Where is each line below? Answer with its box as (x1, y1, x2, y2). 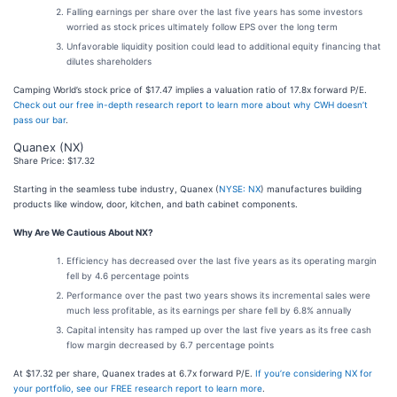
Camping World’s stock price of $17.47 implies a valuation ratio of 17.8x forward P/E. (13, 84, 367, 95)
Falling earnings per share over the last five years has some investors (66, 6, 362, 17)
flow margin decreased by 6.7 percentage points (66, 339, 274, 350)
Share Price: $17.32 (13, 155, 95, 166)
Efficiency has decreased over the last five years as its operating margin (66, 255, 377, 266)
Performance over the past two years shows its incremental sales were (66, 290, 370, 300)
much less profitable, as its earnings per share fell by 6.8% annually (66, 305, 352, 315)
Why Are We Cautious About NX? (13, 227, 153, 237)
